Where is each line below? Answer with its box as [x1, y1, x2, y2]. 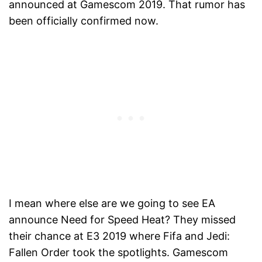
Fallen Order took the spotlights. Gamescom [9, 246, 228, 259]
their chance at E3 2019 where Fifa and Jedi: [9, 230, 230, 243]
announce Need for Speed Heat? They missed [9, 213, 236, 226]
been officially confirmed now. [9, 15, 158, 27]
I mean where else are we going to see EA [9, 197, 215, 210]
